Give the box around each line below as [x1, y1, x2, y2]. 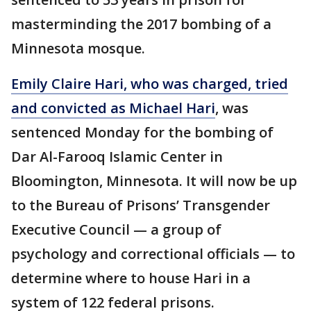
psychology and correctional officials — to [11, 244, 295, 263]
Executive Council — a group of [11, 220, 221, 239]
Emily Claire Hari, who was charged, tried [11, 74, 288, 93]
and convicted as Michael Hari [11, 99, 215, 117]
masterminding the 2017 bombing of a [11, 15, 271, 33]
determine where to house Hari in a [11, 269, 251, 287]
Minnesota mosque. [11, 39, 145, 58]
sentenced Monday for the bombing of [11, 123, 274, 142]
